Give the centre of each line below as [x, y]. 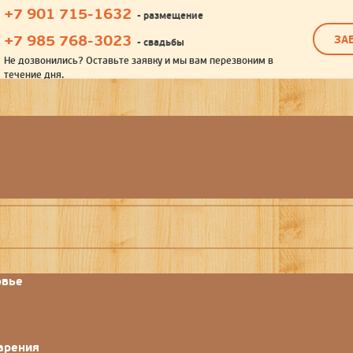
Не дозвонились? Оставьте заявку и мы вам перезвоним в [139, 61]
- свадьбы [161, 43]
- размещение [170, 16]
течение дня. [34, 75]
